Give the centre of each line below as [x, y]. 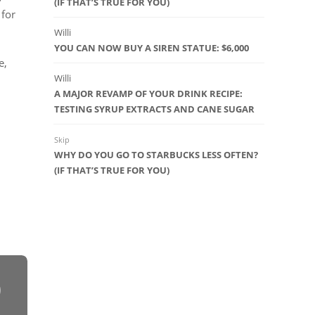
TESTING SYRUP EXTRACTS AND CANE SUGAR [154, 109]
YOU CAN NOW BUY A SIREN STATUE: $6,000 [152, 48]
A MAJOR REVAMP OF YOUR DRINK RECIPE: [148, 94]
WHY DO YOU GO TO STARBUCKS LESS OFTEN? [156, 155]
